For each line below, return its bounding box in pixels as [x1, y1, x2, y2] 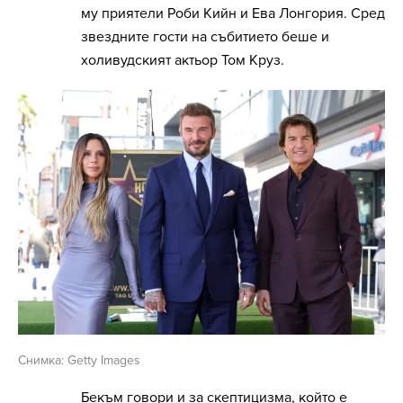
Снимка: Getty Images [18, 353, 140, 369]
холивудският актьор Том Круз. [81, 51, 288, 70]
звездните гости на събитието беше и [81, 28, 329, 47]
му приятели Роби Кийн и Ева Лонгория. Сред [81, 4, 385, 23]
